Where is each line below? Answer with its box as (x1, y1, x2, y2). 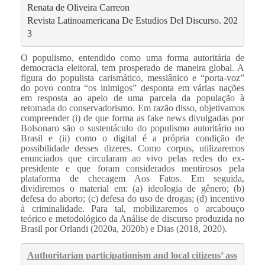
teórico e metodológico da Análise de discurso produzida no (21, 213, 244, 224)
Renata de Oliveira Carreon (27, 2, 132, 13)
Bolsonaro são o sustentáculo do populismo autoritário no (21, 122, 244, 133)
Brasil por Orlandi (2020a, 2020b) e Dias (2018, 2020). (21, 223, 227, 234)
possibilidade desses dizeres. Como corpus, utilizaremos (21, 143, 244, 153)
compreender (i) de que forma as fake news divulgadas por (21, 112, 244, 123)
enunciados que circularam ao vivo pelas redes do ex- (21, 153, 244, 163)
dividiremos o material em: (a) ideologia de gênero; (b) (21, 183, 244, 193)
